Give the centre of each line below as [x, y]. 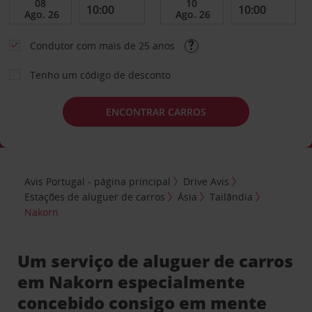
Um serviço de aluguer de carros [156, 260]
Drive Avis [206, 181]
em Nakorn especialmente [132, 281]
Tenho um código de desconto [100, 75]
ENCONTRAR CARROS [156, 111]
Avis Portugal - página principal [98, 181]
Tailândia [232, 196]
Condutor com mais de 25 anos [103, 46]
